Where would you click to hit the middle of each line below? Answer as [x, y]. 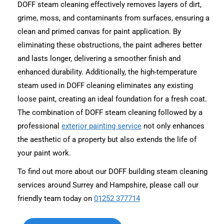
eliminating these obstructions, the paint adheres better [110, 45]
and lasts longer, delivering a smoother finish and [99, 58]
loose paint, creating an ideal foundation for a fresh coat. [112, 99]
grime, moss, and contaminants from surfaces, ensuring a [113, 18]
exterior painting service [101, 126]
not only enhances [173, 126]
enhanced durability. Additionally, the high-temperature [107, 72]
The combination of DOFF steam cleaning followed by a [110, 112]
